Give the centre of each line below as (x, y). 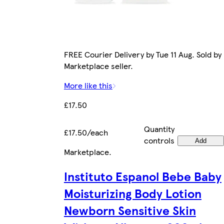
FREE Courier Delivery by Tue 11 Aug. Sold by (142, 54)
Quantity (159, 129)
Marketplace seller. (98, 66)
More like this (88, 85)
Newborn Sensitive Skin (130, 210)
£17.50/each (86, 132)
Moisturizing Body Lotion (132, 193)
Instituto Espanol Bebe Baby (142, 176)
